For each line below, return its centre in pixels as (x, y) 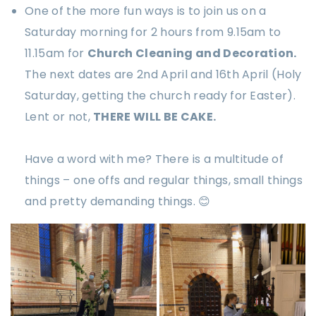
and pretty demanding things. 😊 (118, 202)
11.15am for (56, 54)
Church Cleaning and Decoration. (192, 54)
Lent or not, (59, 117)
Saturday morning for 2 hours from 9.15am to (153, 32)
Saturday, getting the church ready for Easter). (160, 96)
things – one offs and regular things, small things (164, 181)
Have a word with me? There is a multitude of (154, 159)
